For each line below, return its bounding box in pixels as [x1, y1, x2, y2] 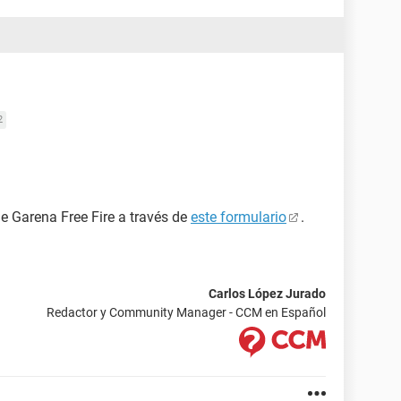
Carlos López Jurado [209, 286, 326, 301]
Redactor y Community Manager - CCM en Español [47, 305, 326, 320]
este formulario [191, 209, 286, 226]
